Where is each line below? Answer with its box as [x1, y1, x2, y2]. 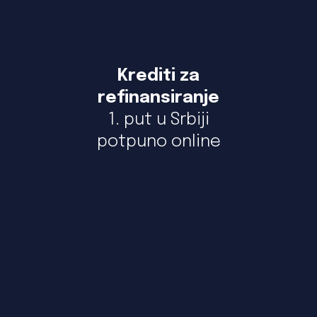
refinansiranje [98, 89, 219, 108]
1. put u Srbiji [108, 111, 209, 129]
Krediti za [117, 67, 200, 86]
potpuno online [96, 133, 221, 151]
